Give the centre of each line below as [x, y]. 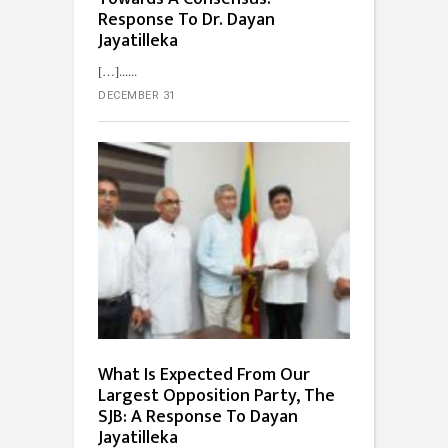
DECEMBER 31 [137, 95]
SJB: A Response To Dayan [198, 416]
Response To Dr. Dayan [186, 19]
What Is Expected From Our [204, 374]
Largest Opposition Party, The [216, 395]
